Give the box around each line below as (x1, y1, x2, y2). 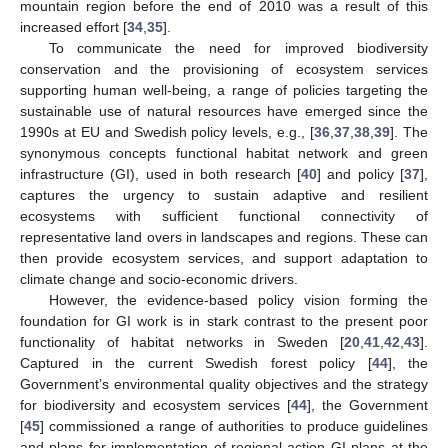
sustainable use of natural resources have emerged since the (20, 102, 428, 119)
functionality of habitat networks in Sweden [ (20, 333, 344, 350)
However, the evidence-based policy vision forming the (48, 291, 428, 308)
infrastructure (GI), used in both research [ (20, 165, 301, 182)
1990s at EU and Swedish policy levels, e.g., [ (20, 123, 315, 140)
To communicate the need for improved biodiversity (48, 39, 428, 56)
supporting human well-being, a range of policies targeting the (20, 81, 428, 98)
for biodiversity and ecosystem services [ (20, 396, 291, 413)
